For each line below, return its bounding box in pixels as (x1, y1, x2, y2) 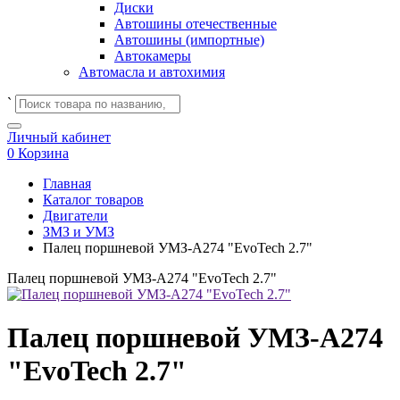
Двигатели (43, 208, 108, 223)
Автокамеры (114, 48, 191, 63)
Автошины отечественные (114, 16, 277, 31)
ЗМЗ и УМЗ (43, 224, 114, 239)
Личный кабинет (7, 129, 111, 145)
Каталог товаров (43, 192, 144, 207)
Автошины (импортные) (114, 32, 264, 47)
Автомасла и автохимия (79, 64, 225, 79)
